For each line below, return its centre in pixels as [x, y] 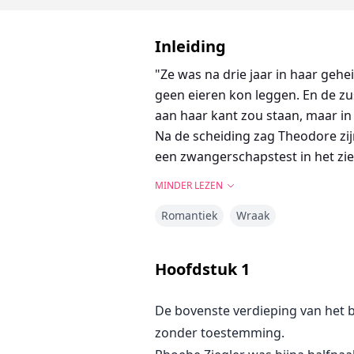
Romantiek [189, 216]
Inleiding [190, 47]
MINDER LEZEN [189, 186]
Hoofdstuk [196, 269]
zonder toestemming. [220, 333]
